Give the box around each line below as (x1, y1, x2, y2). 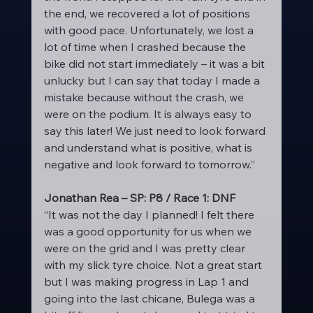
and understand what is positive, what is (43, 140, 255, 154)
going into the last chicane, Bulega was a (43, 291, 258, 305)
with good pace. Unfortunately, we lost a (43, 23, 256, 37)
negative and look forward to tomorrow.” (43, 157, 255, 171)
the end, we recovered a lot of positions (43, 6, 253, 20)
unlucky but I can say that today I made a (43, 73, 263, 87)
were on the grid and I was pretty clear (43, 241, 248, 255)
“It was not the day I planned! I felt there (43, 208, 257, 221)
